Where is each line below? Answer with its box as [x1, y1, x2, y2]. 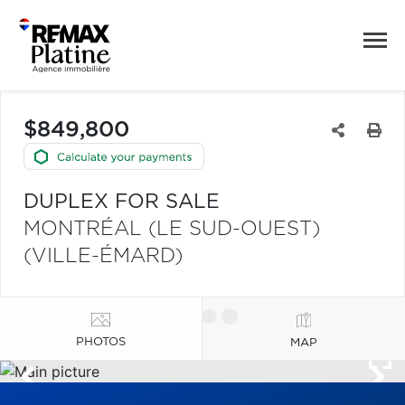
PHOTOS [76, 335, 126, 348]
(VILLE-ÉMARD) [24, 246, 183, 266]
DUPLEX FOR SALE [24, 192, 220, 212]
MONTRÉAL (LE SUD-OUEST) [24, 219, 320, 239]
